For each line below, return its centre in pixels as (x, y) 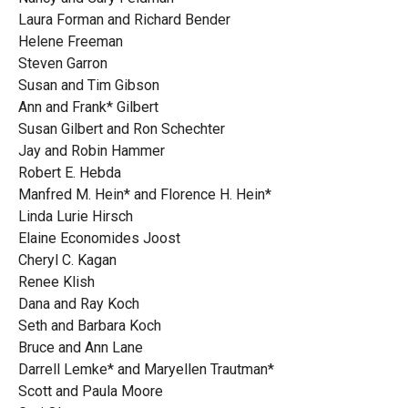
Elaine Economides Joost (99, 238)
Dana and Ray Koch (79, 304)
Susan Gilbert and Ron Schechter (122, 129)
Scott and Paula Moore (91, 391)
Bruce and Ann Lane (81, 347)
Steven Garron (63, 63)
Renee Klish (56, 282)
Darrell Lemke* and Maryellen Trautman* (146, 369)
